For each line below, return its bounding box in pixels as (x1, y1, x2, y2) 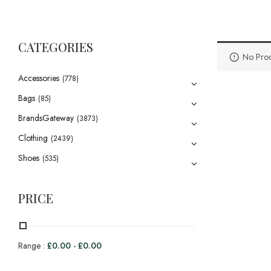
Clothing (18, 132, 48, 144)
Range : (18, 240, 47, 252)
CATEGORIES (18, 39, 93, 55)
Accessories (18, 72, 59, 84)
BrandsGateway (18, 112, 74, 124)
